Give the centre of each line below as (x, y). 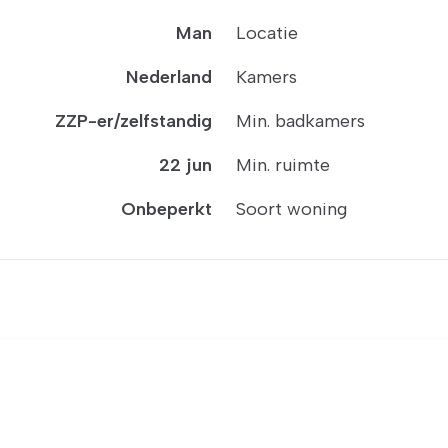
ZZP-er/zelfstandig (133, 121)
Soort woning (291, 209)
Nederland (169, 77)
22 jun (185, 165)
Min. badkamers (300, 121)
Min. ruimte (283, 165)
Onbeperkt (166, 209)
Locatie (267, 33)
